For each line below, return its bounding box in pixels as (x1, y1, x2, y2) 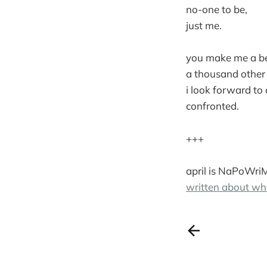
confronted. (186, 100, 239, 113)
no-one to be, (186, 3, 247, 16)
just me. (186, 19, 222, 32)
